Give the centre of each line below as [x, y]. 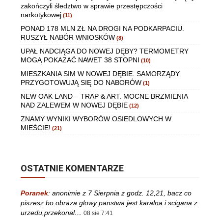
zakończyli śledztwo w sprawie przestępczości [92, 6]
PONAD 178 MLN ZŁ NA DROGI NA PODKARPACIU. [102, 29]
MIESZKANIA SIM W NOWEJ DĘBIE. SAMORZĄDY [100, 74]
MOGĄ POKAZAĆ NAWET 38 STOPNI [80, 60]
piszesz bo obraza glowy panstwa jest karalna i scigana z [109, 203]
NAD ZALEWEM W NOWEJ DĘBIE [74, 105]
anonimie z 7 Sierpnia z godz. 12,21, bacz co [122, 193]
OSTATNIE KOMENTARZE [72, 168]
